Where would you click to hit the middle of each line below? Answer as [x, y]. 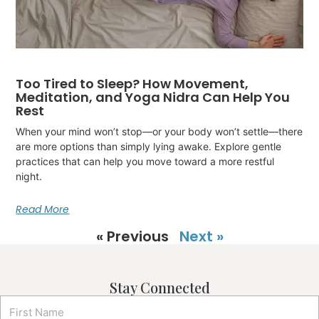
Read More [43, 209]
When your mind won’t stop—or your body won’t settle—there [159, 131]
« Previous [132, 236]
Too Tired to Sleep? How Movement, [132, 83]
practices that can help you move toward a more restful [145, 161]
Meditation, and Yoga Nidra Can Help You [153, 97]
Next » [201, 236]
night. [29, 176]
